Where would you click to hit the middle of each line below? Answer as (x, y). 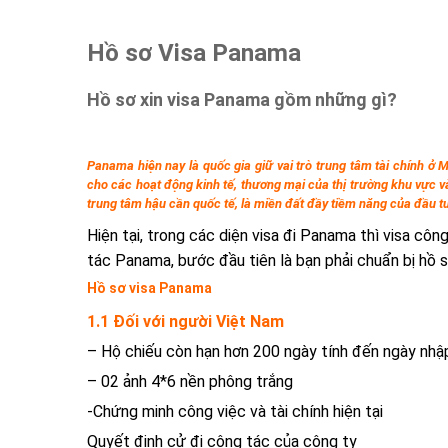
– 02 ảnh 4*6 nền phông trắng (190, 382)
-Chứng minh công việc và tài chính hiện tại (235, 412)
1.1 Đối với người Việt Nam (185, 322)
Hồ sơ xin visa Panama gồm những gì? (242, 100)
